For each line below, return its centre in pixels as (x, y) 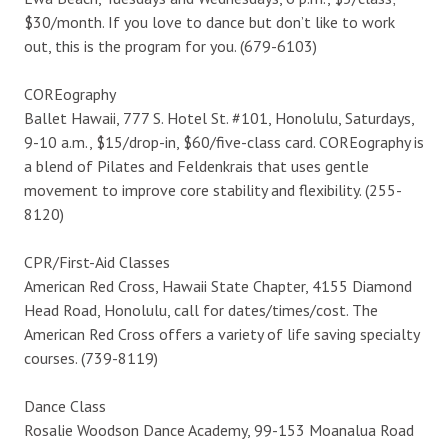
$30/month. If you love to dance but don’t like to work (209, 21)
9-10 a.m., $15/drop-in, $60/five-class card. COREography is (224, 141)
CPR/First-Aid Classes (97, 261)
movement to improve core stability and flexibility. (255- (213, 189)
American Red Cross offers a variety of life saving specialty (221, 333)
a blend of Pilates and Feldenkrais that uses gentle (196, 165)
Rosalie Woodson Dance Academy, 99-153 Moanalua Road (219, 429)
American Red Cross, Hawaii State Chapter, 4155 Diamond (218, 285)
